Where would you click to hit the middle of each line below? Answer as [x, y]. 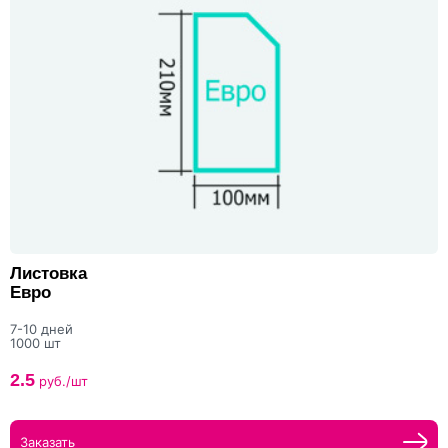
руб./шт [61, 381]
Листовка [48, 274]
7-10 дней [41, 329]
